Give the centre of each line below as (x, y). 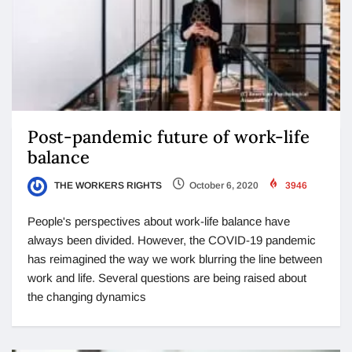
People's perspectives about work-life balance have (159, 221)
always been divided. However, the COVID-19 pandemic (172, 240)
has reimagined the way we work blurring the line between (175, 258)
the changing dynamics (87, 296)
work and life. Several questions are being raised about (167, 277)
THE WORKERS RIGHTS (107, 186)
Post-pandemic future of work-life (169, 137)
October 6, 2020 (224, 186)
